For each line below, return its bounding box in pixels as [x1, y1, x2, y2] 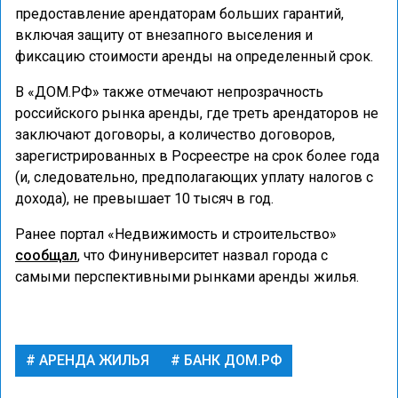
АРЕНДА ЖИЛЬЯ [36, 352, 149, 369]
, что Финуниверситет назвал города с [77, 247, 328, 264]
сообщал [15, 247, 77, 264]
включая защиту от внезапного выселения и [15, 27, 313, 44]
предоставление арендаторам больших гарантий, [15, 5, 344, 22]
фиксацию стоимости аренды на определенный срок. [15, 48, 373, 65]
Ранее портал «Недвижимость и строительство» [15, 226, 337, 243]
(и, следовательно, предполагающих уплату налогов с [15, 169, 373, 186]
